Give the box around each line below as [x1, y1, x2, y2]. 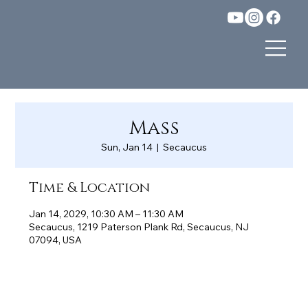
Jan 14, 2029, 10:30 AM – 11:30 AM [29, 208, 184, 221]
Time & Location [29, 179, 151, 197]
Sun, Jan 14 [101, 141, 153, 154]
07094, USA [29, 234, 82, 247]
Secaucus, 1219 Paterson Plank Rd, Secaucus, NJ [29, 221, 250, 234]
